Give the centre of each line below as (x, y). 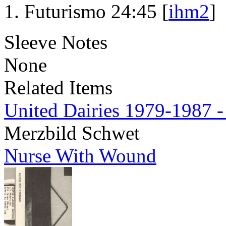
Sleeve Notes (56, 42)
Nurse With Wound (80, 156)
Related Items (58, 88)
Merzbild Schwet (72, 133)
